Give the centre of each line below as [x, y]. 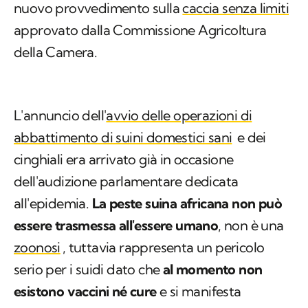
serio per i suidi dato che [88, 269]
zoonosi [37, 247]
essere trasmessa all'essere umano [116, 225]
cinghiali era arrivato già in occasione [124, 159]
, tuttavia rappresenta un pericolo [163, 247]
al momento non [212, 269]
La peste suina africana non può [187, 203]
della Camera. [56, 52]
